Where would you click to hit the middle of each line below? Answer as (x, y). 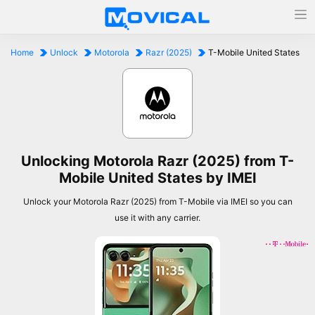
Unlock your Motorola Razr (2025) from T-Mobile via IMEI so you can (157, 201)
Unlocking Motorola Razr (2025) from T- (157, 161)
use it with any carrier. (157, 218)
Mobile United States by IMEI (157, 178)
